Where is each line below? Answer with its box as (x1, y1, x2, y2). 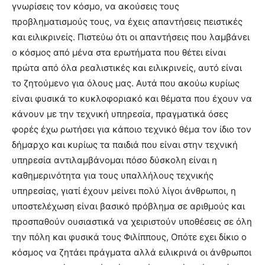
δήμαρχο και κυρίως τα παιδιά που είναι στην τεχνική (12, 139, 238, 151)
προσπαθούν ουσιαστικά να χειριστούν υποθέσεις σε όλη (12, 216, 252, 228)
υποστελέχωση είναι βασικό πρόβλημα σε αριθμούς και (12, 201, 245, 212)
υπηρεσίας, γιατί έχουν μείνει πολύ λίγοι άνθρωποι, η (12, 185, 236, 197)
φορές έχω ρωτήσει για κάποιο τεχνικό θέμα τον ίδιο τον (12, 124, 251, 135)
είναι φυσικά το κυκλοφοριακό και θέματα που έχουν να (12, 93, 252, 105)
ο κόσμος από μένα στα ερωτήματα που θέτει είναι (12, 47, 226, 59)
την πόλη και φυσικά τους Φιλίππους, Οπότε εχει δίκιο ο (12, 231, 247, 243)
